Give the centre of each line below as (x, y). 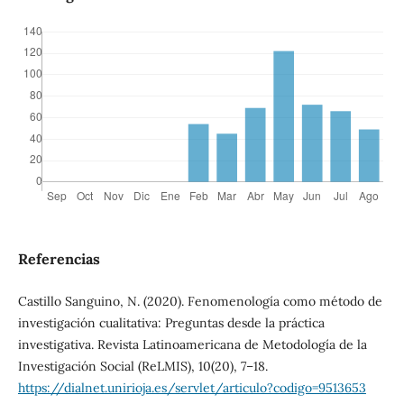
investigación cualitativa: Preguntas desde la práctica (171, 323)
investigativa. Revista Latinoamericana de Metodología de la (192, 345)
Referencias (59, 259)
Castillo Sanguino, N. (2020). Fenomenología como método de (200, 302)
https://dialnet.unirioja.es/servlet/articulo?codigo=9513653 (192, 388)
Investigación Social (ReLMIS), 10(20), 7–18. (142, 367)
